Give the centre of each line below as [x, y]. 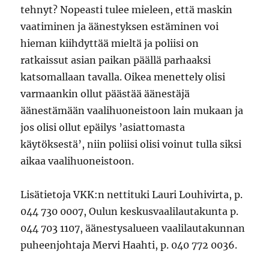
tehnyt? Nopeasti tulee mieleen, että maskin [127, 9]
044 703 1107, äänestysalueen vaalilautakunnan [133, 228]
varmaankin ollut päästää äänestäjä [105, 93]
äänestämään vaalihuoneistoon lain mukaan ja [132, 110]
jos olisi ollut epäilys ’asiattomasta [103, 127]
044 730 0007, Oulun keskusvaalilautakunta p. [130, 211]
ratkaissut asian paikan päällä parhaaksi [116, 60]
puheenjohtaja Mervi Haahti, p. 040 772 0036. [129, 245]
